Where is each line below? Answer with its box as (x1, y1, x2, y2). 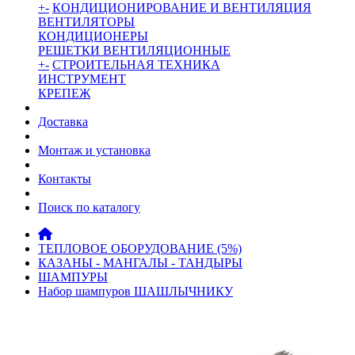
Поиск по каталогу (38, 200, 140, 214)
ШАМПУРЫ (38, 270, 108, 284)
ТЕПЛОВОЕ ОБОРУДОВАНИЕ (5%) (38, 242, 242, 255)
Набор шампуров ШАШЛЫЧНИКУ (38, 284, 233, 298)
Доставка (38, 115, 88, 128)
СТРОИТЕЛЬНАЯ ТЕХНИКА (52, 58, 220, 71)
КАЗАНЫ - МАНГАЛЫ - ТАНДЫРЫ (38, 256, 242, 269)
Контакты (38, 172, 91, 185)
